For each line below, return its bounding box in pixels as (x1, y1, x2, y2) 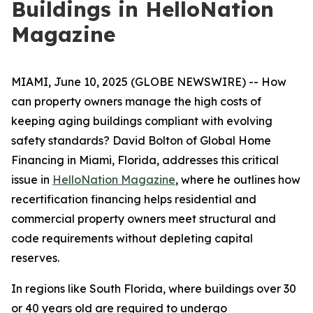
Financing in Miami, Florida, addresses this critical (11, 153, 279, 167)
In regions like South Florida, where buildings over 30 (11, 282, 296, 296)
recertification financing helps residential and (11, 192, 256, 206)
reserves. (11, 251, 59, 265)
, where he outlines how (175, 173, 300, 187)
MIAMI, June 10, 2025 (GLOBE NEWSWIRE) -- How (11, 75, 286, 89)
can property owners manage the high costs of (11, 94, 261, 108)
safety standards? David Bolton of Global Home (11, 133, 271, 147)
